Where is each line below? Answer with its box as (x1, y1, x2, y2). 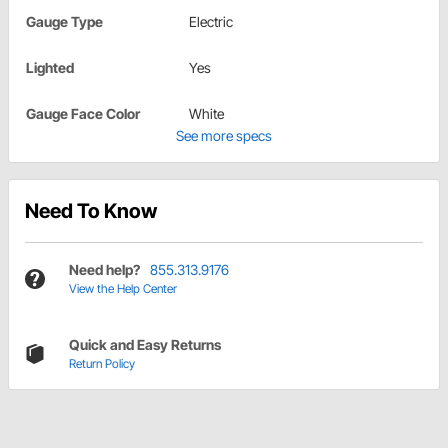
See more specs (176, 127, 272, 145)
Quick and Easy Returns (69, 336, 221, 354)
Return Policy (69, 356, 135, 372)
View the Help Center (69, 281, 177, 297)
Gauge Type (26, 13, 103, 31)
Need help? (69, 261, 140, 279)
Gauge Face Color (26, 105, 140, 123)
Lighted (26, 59, 74, 77)
